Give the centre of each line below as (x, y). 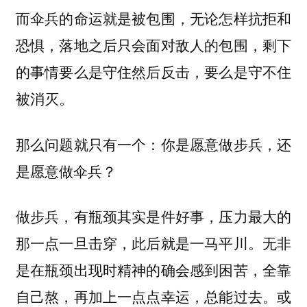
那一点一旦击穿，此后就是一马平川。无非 (153, 243)
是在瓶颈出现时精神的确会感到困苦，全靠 (153, 270)
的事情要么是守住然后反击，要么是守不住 (153, 72)
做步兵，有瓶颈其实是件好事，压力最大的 (153, 216)
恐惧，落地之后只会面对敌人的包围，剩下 (153, 45)
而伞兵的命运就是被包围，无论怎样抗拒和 (153, 18)
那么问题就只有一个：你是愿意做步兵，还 (153, 144)
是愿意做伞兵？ (66, 170)
